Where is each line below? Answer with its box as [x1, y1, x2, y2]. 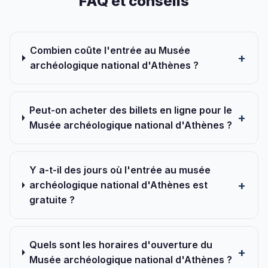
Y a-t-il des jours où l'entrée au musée [29, 164, 211, 176]
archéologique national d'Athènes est [29, 179, 208, 191]
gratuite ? [29, 194, 75, 206]
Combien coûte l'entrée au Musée [30, 44, 190, 56]
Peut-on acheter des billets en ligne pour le [29, 104, 232, 116]
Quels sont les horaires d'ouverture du [29, 239, 213, 251]
